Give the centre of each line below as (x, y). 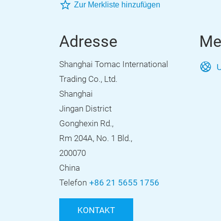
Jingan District (85, 109)
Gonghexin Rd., (86, 124)
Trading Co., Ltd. (88, 79)
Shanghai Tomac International (114, 64)
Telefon (73, 183)
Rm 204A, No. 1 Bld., (96, 138)
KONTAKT (96, 210)
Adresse (88, 41)
